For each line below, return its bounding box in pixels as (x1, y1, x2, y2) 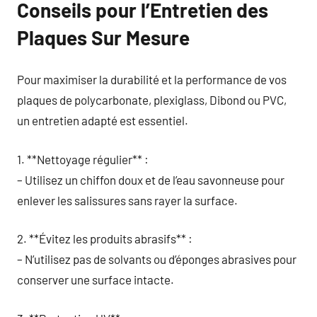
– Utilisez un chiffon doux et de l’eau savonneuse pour (17, 172, 284, 187)
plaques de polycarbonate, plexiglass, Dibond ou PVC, (17, 93, 287, 107)
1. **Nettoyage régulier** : (17, 151, 149, 166)
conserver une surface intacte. (17, 272, 174, 287)
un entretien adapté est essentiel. (17, 113, 188, 127)
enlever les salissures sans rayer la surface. (17, 192, 238, 207)
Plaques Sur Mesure (17, 25, 190, 50)
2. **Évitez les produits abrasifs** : (17, 231, 192, 246)
